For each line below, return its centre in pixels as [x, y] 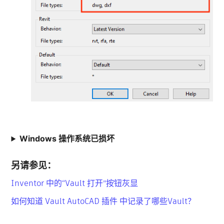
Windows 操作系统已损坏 [67, 139]
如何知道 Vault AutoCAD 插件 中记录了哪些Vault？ [103, 201]
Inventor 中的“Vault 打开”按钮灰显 [75, 183]
